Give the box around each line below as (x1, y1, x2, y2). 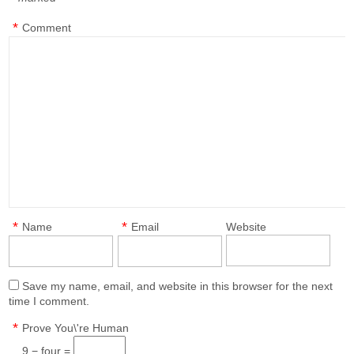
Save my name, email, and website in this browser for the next (22, 280, 333, 292)
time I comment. (9, 295, 90, 307)
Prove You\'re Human (22, 322, 130, 334)
